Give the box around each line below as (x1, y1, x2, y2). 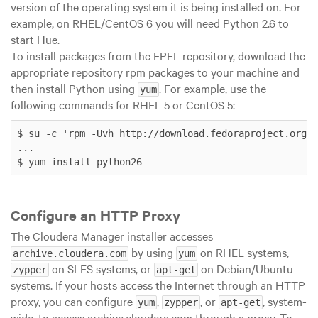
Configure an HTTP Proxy (11, 204, 180, 224)
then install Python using (11, 80, 138, 97)
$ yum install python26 (17, 156, 142, 168)
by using (128, 244, 176, 261)
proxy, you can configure (11, 293, 136, 309)
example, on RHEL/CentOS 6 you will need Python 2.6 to (11, 15, 289, 31)
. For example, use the (159, 80, 266, 97)
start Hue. (11, 31, 60, 48)
